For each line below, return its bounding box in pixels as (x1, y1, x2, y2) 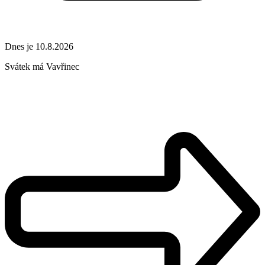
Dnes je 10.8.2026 (5, 41, 73, 51)
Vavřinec (46, 61, 79, 72)
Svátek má (5, 61, 46, 72)
